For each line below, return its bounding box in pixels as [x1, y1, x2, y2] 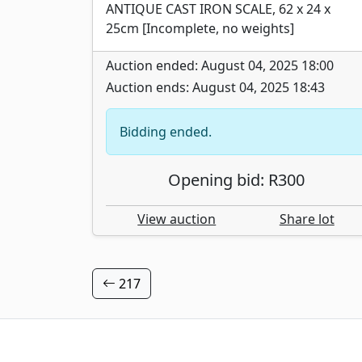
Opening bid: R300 [167, 168, 305, 191]
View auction [137, 209, 217, 228]
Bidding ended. [120, 122, 212, 141]
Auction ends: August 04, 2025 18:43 [106, 78, 325, 96]
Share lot [279, 209, 335, 228]
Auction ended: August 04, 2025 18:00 [106, 56, 334, 74]
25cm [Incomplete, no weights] [106, 19, 294, 37]
